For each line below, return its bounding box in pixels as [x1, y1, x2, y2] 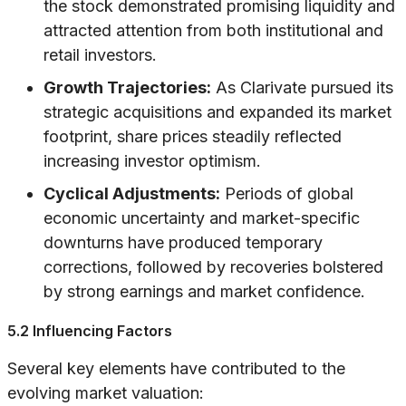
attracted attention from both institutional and [43, 21, 383, 41]
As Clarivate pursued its [211, 78, 393, 98]
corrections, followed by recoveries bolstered [43, 257, 383, 277]
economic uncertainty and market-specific [43, 208, 360, 228]
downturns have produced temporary [43, 233, 323, 253]
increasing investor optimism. [43, 151, 261, 171]
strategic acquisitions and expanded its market [43, 102, 391, 122]
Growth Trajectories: [43, 78, 211, 98]
